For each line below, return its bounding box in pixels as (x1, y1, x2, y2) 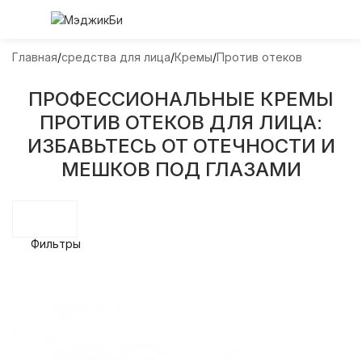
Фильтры (31, 237, 81, 250)
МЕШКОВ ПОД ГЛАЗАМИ (61, 158, 301, 181)
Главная (12, 50, 57, 64)
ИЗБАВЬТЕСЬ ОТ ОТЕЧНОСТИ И (27, 134, 335, 158)
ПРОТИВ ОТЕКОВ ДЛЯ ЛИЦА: (40, 111, 322, 134)
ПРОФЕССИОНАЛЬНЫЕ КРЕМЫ (28, 87, 334, 111)
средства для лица (61, 50, 170, 64)
